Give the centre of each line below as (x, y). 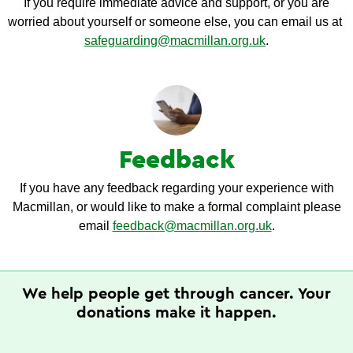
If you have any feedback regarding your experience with (176, 188)
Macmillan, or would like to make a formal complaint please (176, 207)
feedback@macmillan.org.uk (192, 226)
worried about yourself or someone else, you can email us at (176, 22)
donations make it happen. (176, 313)
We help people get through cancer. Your (176, 294)
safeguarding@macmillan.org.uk (175, 41)
